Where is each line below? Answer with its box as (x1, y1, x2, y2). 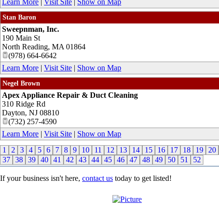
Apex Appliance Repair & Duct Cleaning (2, 90, 138, 99)
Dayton (2, 108, 25, 117)
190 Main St (2, 33, 40, 42)
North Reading (2, 42, 48, 51)
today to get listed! (113, 174, 172, 182)
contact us (82, 174, 113, 182)
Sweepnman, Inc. (2, 24, 59, 33)
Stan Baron (2, 13, 36, 21)
